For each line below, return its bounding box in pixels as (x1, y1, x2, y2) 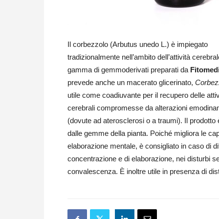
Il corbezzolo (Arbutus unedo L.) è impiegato (67, 40, 208, 48)
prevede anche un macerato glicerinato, (67, 78, 195, 87)
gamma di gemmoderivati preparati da (67, 66, 190, 74)
